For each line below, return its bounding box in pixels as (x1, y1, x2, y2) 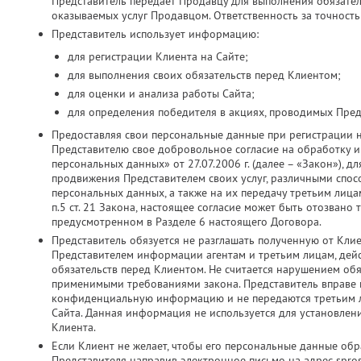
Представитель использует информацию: (52, 27, 259, 41)
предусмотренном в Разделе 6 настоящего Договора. (52, 214, 322, 229)
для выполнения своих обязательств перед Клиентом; (68, 68, 341, 82)
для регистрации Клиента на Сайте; (68, 49, 248, 64)
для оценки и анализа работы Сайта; (68, 86, 255, 101)
